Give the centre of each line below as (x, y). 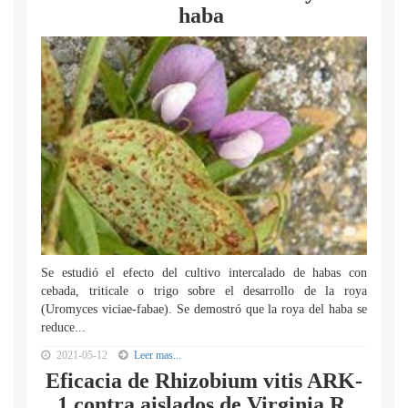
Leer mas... (158, 355)
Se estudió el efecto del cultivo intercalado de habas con (204, 273)
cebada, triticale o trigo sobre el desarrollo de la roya (204, 291)
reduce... (63, 327)
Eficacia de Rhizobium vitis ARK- (204, 381)
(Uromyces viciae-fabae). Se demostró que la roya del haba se (204, 309)
